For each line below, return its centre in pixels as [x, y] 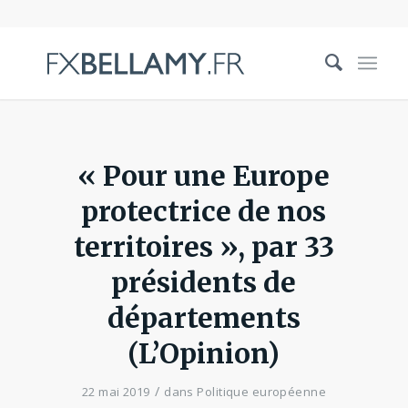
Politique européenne [262, 392]
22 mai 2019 [116, 392]
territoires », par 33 [204, 247]
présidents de [204, 282]
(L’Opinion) [204, 353]
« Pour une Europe [204, 176]
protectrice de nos [204, 211]
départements [204, 318]
